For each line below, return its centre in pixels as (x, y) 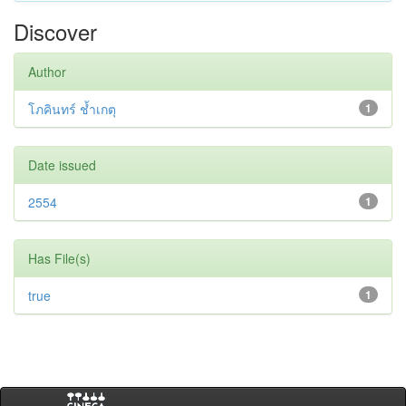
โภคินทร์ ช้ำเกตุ (72, 109)
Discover (55, 31)
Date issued (62, 165)
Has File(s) (59, 258)
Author (47, 72)
